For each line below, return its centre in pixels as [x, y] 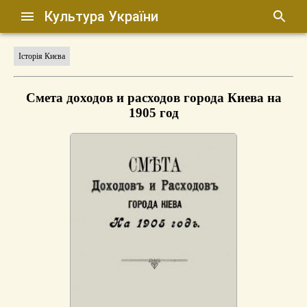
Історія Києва [42, 56]
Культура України [101, 16]
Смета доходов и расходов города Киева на [153, 97]
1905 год [153, 112]
